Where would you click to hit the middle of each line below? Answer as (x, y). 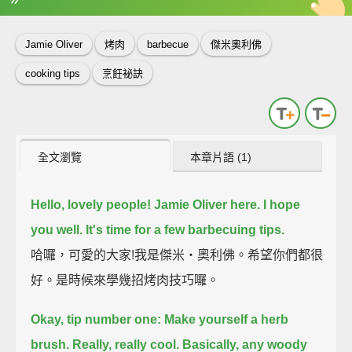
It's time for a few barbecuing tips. (185, 229)
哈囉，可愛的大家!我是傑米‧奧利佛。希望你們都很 (177, 255)
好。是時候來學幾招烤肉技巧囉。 (125, 280)
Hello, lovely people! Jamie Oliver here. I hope (166, 204)
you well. (57, 229)
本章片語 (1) (221, 157)
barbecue (168, 45)
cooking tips (53, 74)
